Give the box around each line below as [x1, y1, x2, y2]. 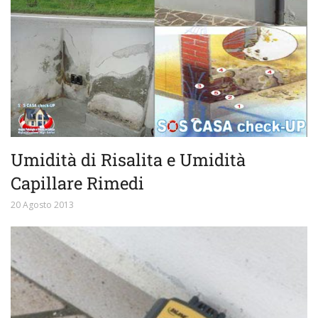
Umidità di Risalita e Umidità [11, 148, 246, 171]
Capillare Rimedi [11, 171, 144, 194]
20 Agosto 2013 [11, 198, 74, 211]
